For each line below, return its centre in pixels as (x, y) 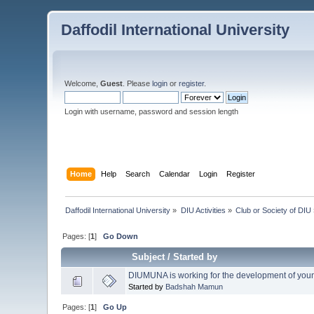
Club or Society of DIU (274, 210)
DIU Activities (203, 210)
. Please (138, 83)
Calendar (174, 173)
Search (137, 173)
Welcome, (83, 83)
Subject (149, 257)
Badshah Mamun (194, 286)
